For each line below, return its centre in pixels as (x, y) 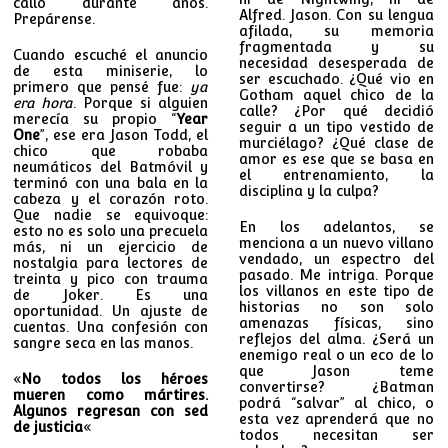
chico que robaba (111, 150)
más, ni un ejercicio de (111, 246)
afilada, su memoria (336, 30)
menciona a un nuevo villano (336, 242)
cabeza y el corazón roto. (111, 198)
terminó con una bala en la (111, 182)
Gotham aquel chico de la (336, 94)
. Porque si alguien (141, 102)
